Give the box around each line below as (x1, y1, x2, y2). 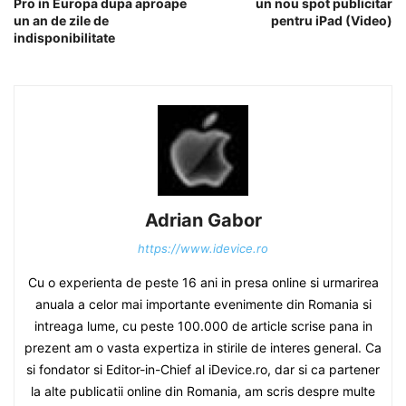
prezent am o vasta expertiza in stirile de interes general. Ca (24, 339, 382, 355)
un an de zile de (14, 12, 109, 28)
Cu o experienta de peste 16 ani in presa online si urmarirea (27, 274, 379, 290)
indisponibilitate (14, 29, 115, 45)
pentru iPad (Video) (271, 12, 392, 28)
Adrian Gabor (144, 208, 262, 231)
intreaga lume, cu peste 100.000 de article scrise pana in (34, 317, 372, 333)
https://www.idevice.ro (138, 240, 268, 256)
